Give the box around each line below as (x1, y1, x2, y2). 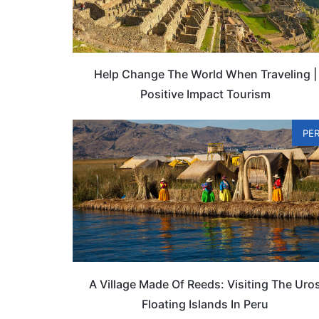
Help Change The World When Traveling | (93, 66, 317, 81)
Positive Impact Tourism (140, 86, 271, 101)
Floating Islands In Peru (142, 296, 269, 311)
